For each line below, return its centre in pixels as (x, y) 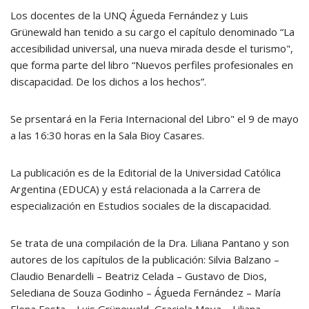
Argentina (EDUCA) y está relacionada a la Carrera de (136, 189)
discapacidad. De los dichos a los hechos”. (108, 81)
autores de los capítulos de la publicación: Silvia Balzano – (145, 259)
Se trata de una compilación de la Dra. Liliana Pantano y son (150, 243)
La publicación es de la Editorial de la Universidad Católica (146, 172)
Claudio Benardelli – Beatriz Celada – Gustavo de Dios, (139, 276)
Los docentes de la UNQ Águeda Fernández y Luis (129, 15)
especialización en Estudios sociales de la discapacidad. (141, 206)
